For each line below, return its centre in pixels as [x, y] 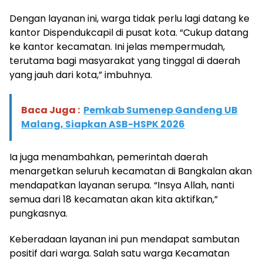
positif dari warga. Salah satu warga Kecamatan [119, 254]
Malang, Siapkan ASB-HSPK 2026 [103, 124]
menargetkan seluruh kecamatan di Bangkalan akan [131, 171]
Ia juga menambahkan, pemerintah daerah [109, 157]
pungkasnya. [38, 214]
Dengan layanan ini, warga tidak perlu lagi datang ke [129, 19]
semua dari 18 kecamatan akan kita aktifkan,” [114, 200]
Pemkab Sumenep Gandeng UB [161, 110]
